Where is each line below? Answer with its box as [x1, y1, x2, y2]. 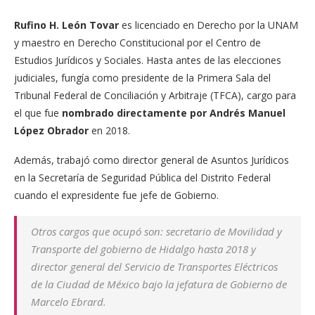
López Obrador [14, 124, 89, 138]
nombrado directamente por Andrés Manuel [62, 106, 285, 120]
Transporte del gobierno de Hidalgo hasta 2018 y [31, 242, 256, 257]
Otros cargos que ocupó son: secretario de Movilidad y [31, 224, 282, 239]
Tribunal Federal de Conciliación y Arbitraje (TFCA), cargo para [14, 89, 296, 103]
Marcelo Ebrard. [31, 295, 106, 309]
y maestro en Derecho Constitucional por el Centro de [14, 36, 261, 50]
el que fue [14, 106, 62, 120]
